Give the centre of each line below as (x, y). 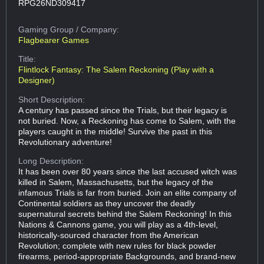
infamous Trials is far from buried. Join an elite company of (128, 192)
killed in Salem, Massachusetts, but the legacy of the (116, 182)
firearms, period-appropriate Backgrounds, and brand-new (127, 256)
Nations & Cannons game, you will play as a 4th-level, (118, 224)
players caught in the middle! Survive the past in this (115, 131)
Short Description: (52, 99)
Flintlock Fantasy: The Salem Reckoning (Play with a (116, 70)
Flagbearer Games (54, 40)
